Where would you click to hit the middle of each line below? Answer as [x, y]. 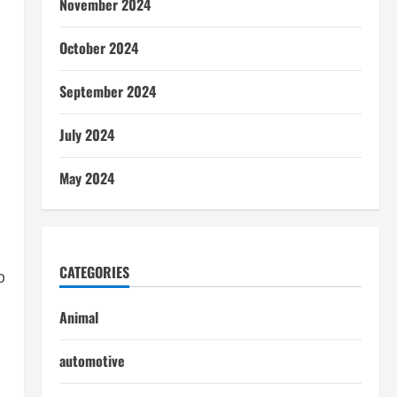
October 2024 [98, 48]
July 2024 [86, 135]
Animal [78, 317]
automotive [92, 361]
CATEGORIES [94, 272]
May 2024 [86, 178]
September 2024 [107, 91]
